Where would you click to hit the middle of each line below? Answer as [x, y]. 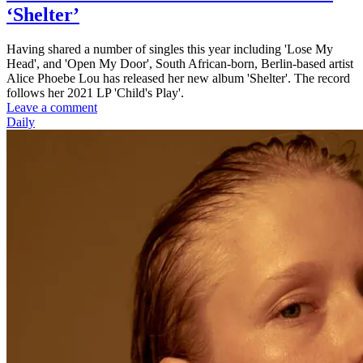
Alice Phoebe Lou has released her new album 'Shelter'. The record [178, 79]
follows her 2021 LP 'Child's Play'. [95, 93]
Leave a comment [52, 108]
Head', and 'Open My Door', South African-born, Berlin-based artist [180, 64]
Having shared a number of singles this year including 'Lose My [170, 49]
